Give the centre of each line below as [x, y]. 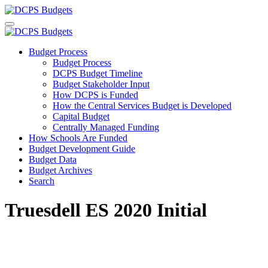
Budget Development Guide [82, 149]
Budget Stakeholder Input [101, 84]
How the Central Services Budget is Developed [142, 106]
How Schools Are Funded [78, 138]
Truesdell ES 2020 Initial [106, 210]
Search [42, 181]
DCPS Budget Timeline [98, 73]
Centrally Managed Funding [106, 127]
